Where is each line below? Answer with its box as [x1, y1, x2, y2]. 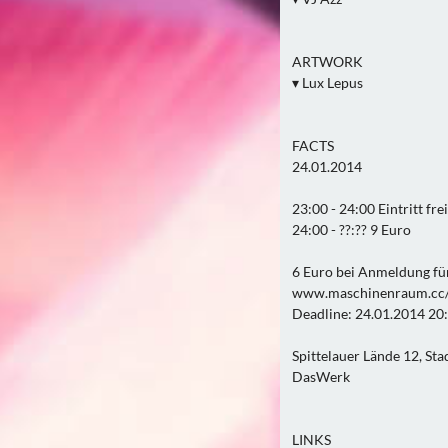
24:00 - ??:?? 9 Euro [292, 221, 411, 238]
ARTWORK [292, 53, 363, 70]
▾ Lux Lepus [292, 74, 363, 91]
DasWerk [292, 368, 350, 385]
